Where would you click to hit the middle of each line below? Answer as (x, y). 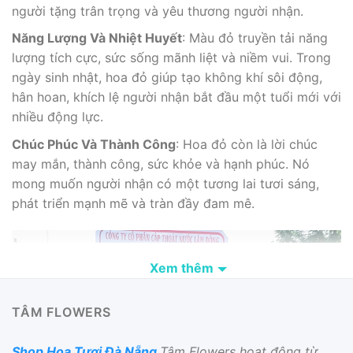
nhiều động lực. (58, 117)
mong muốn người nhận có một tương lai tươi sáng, (165, 183)
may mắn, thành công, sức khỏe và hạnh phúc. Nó (161, 163)
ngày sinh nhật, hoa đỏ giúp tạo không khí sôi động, (167, 78)
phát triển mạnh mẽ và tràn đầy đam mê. (133, 203)
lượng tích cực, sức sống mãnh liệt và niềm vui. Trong (171, 58)
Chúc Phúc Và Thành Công (94, 144)
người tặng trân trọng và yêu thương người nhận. (158, 11)
